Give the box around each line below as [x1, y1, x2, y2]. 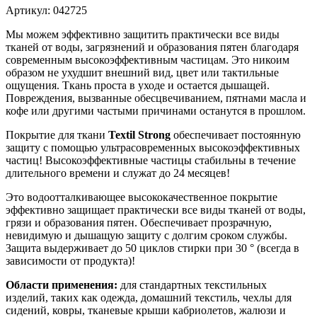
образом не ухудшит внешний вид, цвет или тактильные [6, 67, 279, 79]
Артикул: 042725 [6, 4, 87, 17]
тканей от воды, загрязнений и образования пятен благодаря [6, 41, 299, 54]
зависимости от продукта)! [6, 255, 135, 267]
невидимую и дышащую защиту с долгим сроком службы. [6, 229, 287, 242]
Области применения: [6, 279, 120, 292]
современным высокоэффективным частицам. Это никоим [6, 54, 289, 67]
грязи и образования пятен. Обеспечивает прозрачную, [6, 217, 272, 229]
